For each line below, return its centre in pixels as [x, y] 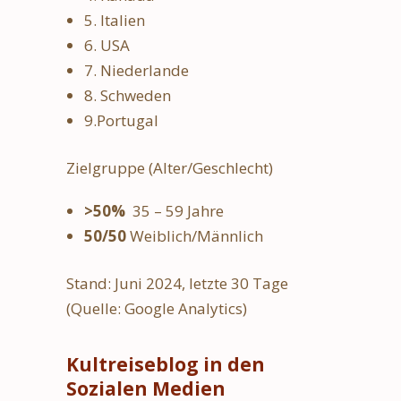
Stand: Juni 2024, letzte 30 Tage [177, 283]
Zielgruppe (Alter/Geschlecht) [170, 167]
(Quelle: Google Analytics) [157, 308]
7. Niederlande [137, 70]
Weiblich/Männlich [195, 235]
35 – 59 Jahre [176, 210]
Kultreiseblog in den [166, 364]
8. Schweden [128, 95]
